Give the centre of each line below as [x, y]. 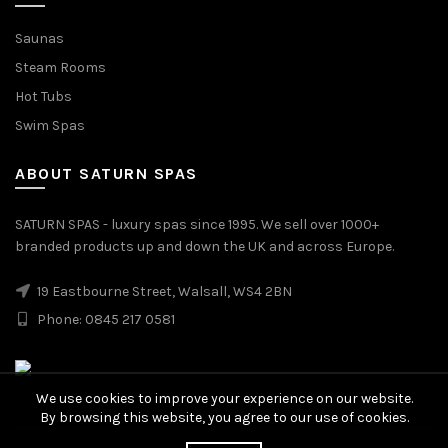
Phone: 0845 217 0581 [104, 319]
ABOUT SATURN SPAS [106, 173]
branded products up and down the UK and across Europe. [204, 246]
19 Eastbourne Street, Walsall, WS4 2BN [163, 291]
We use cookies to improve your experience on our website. [224, 398]
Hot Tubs [43, 96]
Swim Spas [50, 125]
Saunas [39, 38]
